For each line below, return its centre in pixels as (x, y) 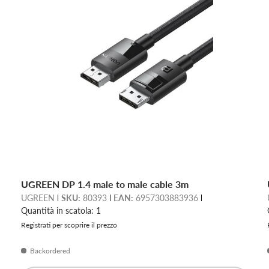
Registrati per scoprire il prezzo (69, 225)
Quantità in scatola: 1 (61, 211)
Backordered (50, 251)
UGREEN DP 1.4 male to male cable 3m (104, 184)
